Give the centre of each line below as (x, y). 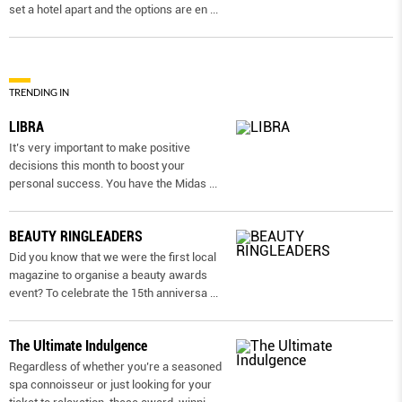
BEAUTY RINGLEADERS (76, 237)
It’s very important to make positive (100, 148)
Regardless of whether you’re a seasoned (115, 367)
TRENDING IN (39, 92)
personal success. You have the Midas (109, 184)
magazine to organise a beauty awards (108, 275)
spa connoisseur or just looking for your (110, 385)
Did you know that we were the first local (113, 258)
